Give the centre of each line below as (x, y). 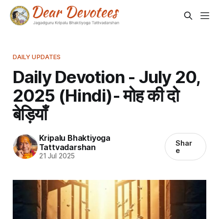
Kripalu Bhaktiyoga (75, 138)
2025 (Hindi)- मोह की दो (96, 95)
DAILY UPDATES (37, 56)
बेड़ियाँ (30, 114)
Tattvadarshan (67, 147)
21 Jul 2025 (57, 156)
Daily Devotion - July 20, (106, 77)
